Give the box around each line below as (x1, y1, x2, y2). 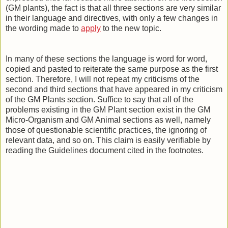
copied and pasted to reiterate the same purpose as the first (6, 64, 218, 73)
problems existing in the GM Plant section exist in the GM (6, 105, 210, 114)
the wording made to (6, 23, 81, 33)
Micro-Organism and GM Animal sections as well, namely (6, 115, 211, 124)
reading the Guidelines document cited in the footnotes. (6, 146, 204, 155)
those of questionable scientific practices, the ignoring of (6, 125, 207, 134)
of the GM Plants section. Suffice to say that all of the (6, 95, 193, 104)
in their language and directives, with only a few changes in (6, 13, 218, 22)
